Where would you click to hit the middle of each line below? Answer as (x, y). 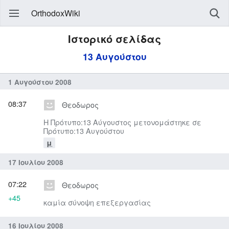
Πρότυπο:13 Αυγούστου (84, 131)
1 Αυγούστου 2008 (40, 82)
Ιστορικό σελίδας (114, 39)
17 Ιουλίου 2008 (36, 162)
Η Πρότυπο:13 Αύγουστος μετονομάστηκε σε (122, 122)
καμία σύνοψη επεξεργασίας (97, 202)
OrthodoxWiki (56, 13)
